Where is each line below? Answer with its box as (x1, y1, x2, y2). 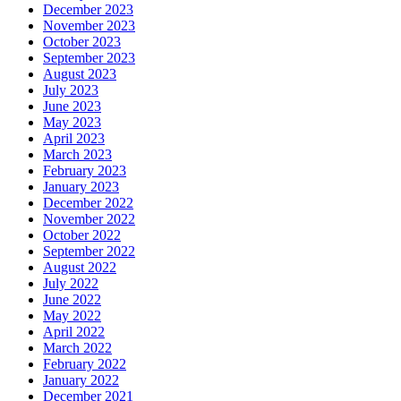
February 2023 (43, 162, 126, 178)
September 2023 (43, 49, 135, 65)
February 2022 (43, 355, 126, 371)
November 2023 (43, 17, 135, 33)
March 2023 (43, 146, 112, 162)
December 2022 (43, 194, 133, 210)
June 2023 (43, 98, 101, 114)
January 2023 (43, 178, 119, 194)
